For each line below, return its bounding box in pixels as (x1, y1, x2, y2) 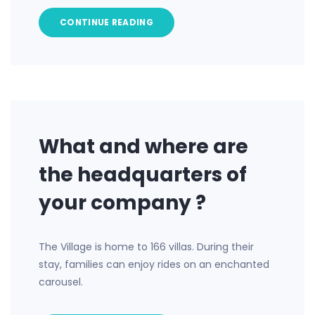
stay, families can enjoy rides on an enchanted (39, 257, 269, 271)
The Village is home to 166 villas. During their (39, 240, 254, 254)
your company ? (39, 189, 206, 217)
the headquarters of (39, 161, 247, 188)
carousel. (39, 275, 83, 289)
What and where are (39, 133, 248, 160)
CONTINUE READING (60, 16, 153, 28)
